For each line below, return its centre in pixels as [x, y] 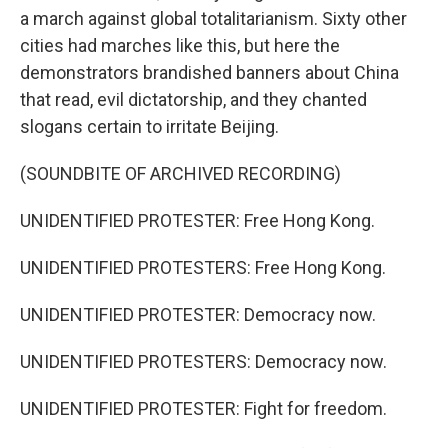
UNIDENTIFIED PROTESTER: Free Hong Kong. [197, 220]
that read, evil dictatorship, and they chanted [193, 99]
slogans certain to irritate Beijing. [149, 126]
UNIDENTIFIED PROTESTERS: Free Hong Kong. [203, 267]
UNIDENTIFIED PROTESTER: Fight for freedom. [203, 408]
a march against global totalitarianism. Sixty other [213, 18]
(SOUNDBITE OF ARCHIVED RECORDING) [180, 173]
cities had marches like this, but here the [180, 45]
